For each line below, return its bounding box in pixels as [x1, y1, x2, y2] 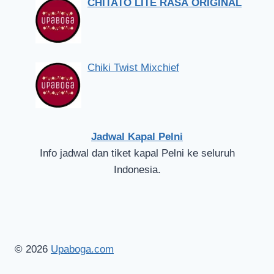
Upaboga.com [51, 243, 114, 256]
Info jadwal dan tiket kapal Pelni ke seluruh [39, 147, 235, 160]
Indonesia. [113, 164, 161, 176]
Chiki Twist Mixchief [87, 61, 179, 73]
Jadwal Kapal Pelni [91, 131, 183, 143]
